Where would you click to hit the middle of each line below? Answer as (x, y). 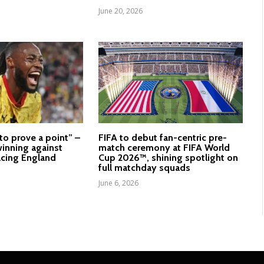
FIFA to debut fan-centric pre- (162, 138)
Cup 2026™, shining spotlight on (168, 158)
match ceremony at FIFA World (164, 148)
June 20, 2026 (120, 11)
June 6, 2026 (118, 183)
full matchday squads (144, 168)
